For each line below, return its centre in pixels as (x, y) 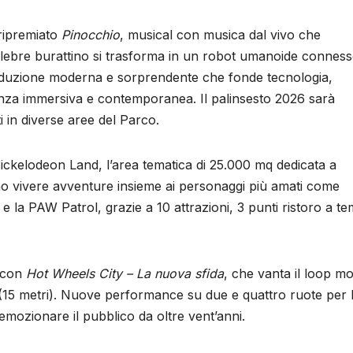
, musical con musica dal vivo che (220, 34)
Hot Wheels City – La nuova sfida (125, 273)
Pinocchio (91, 34)
